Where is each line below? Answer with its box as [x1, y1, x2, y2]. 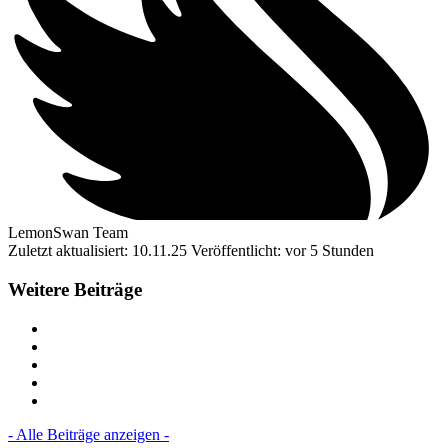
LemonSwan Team [8, 224, 128, 242]
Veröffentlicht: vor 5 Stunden [191, 242, 374, 260]
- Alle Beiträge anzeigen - [8, 425, 169, 443]
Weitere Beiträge [8, 279, 142, 301]
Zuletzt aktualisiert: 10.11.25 [8, 242, 191, 260]
